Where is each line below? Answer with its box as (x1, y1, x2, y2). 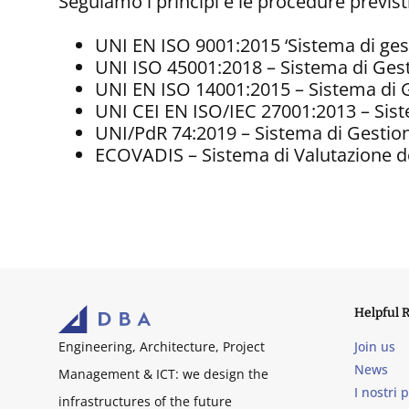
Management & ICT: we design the (58, 365, 268, 383)
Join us (354, 338, 395, 356)
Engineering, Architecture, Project (58, 338, 265, 356)
